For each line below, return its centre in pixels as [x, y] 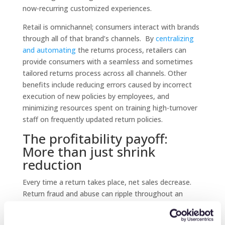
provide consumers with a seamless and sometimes [107, 62]
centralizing [175, 38]
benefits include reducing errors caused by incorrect [107, 85]
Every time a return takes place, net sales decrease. [107, 182]
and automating [49, 50]
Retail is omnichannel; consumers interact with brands [111, 27]
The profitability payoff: [95, 139]
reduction [52, 165]
